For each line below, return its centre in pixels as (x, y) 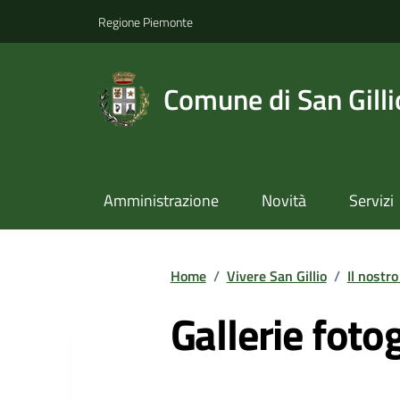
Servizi (371, 201)
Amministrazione (161, 201)
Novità (283, 201)
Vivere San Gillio (276, 275)
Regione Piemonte (146, 21)
